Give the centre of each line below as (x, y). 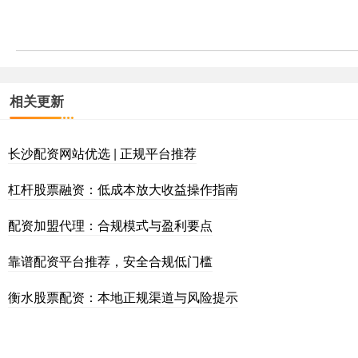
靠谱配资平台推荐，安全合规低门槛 (110, 261)
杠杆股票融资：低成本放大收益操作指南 (123, 189)
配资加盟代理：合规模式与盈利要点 (110, 225)
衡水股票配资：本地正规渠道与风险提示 (123, 296)
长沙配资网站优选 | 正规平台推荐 (102, 153)
